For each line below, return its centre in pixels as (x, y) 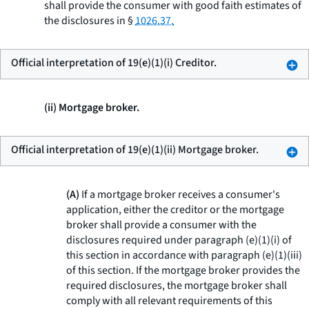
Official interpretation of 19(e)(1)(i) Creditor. (114, 63)
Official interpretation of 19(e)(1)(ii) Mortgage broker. (135, 150)
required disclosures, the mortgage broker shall (177, 286)
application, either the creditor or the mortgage (175, 210)
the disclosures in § (90, 21)
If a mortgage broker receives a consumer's (180, 195)
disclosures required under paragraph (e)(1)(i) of (179, 240)
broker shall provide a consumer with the (161, 225)
